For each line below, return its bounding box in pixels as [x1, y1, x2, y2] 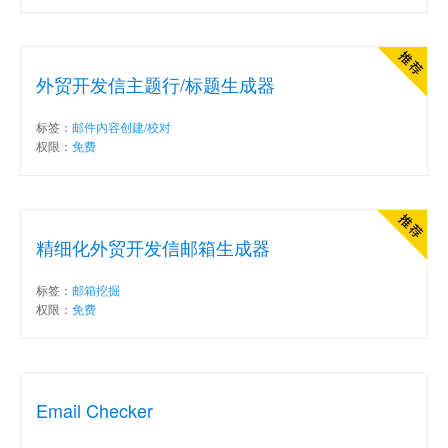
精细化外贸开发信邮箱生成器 [36, 233, 270, 260]
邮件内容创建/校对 [72, 117, 171, 135]
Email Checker [36, 396, 153, 423]
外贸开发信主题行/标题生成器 [36, 70, 275, 97]
